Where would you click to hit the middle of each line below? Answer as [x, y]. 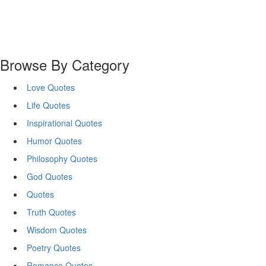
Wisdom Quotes [57, 230]
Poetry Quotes [54, 248]
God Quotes [50, 176]
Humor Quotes [54, 141]
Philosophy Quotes [62, 159]
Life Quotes [48, 105]
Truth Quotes [51, 212]
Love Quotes [51, 87]
